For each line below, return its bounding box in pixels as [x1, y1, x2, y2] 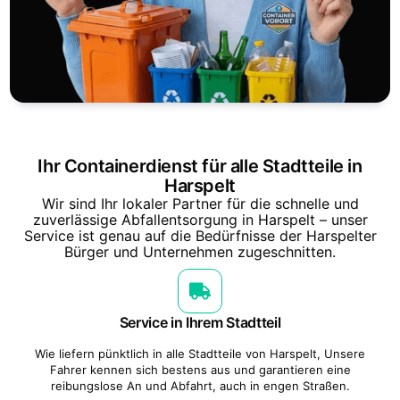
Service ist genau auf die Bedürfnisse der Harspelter [23, 226, 377, 245]
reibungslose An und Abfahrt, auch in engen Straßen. [50, 378, 350, 393]
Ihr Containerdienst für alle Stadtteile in [37, 154, 362, 177]
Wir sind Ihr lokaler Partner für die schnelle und [41, 194, 359, 212]
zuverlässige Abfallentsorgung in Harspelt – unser [32, 210, 368, 229]
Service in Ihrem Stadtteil [119, 312, 281, 331]
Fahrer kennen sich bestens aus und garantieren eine [49, 362, 351, 377]
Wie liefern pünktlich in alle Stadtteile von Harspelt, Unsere [35, 346, 365, 361]
